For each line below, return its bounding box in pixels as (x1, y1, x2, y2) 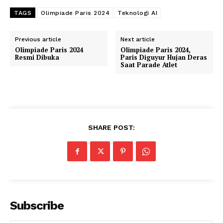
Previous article (15, 35, 61, 43)
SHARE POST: (88, 123, 135, 131)
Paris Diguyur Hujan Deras (120, 52, 208, 62)
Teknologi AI (117, 9, 157, 16)
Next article (120, 35, 155, 43)
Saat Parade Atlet (120, 60, 178, 69)
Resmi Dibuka (15, 52, 59, 62)
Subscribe (10, 198, 64, 213)
